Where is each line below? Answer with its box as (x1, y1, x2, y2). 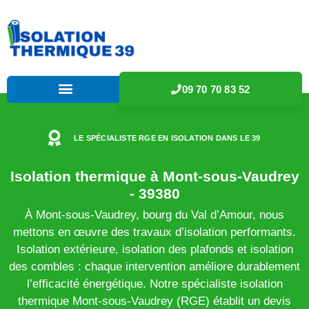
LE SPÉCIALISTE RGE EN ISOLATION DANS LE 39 (74, 133, 261, 142)
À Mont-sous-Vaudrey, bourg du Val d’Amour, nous (25, 208, 284, 221)
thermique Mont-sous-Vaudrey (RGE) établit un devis (18, 294, 291, 308)
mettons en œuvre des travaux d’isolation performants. (13, 225, 296, 239)
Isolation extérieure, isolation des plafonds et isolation (16, 242, 293, 256)
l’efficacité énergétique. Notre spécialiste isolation (26, 277, 283, 290)
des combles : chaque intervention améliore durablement (9, 259, 300, 273)
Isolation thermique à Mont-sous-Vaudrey (10, 168, 299, 184)
